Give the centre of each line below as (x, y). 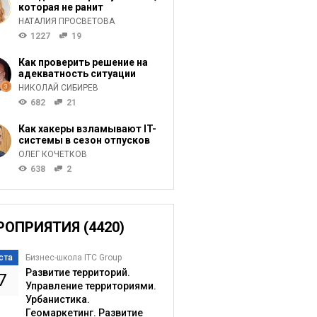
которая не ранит (60, 7)
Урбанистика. (57, 299)
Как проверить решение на (83, 62)
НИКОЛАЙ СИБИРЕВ (58, 88)
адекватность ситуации (77, 74)
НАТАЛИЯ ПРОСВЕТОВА (66, 21)
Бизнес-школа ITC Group (73, 258)
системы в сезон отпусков (84, 140)
